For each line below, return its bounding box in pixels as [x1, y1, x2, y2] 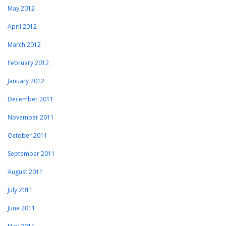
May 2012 [8, 4, 35, 13]
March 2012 [8, 40, 41, 49]
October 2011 [8, 131, 47, 140]
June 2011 [8, 204, 35, 213]
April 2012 [8, 22, 37, 31]
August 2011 [8, 167, 43, 177]
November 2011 [8, 113, 54, 122]
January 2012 [8, 77, 44, 86]
